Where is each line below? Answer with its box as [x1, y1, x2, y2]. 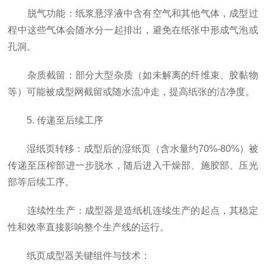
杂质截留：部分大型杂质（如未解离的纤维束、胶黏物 [8, 70, 258, 80]
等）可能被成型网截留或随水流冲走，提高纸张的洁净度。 [8, 87, 255, 97]
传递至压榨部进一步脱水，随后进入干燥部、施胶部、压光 [8, 160, 258, 170]
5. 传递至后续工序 [8, 115, 104, 125]
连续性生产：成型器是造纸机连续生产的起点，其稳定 [8, 205, 258, 216]
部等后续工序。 [8, 177, 75, 187]
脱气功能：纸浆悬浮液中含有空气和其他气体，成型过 [8, 8, 258, 18]
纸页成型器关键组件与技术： [8, 251, 151, 261]
